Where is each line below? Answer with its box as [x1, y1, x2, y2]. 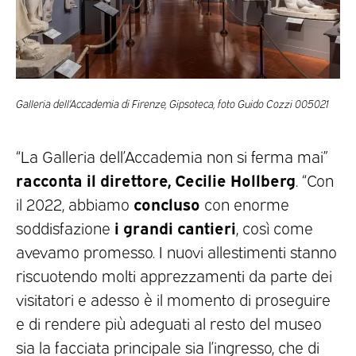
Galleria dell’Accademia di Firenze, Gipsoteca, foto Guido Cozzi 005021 [16, 95, 329, 110]
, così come [236, 216, 313, 238]
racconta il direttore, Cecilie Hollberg [16, 168, 296, 190]
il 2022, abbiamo [16, 192, 133, 214]
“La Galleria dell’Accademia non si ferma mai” [16, 145, 328, 166]
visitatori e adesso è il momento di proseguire [16, 288, 331, 309]
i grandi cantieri [114, 215, 236, 238]
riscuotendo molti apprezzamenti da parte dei [16, 264, 332, 285]
